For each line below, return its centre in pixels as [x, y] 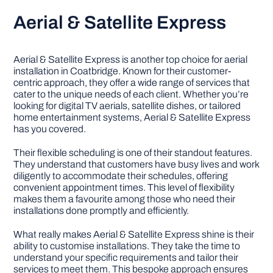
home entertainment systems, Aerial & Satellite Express [132, 117]
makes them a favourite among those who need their [125, 199]
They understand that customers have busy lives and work [136, 164]
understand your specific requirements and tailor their [126, 257]
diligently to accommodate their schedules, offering [121, 175]
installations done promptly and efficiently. [101, 210]
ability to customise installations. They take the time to [127, 246]
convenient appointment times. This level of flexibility [124, 187]
